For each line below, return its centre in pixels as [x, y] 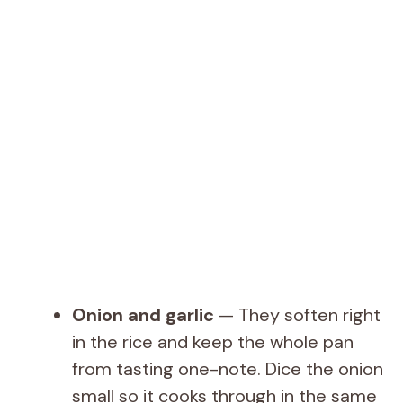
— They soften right [297, 315]
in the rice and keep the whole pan [213, 342]
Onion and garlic [143, 315]
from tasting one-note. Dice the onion [228, 369]
